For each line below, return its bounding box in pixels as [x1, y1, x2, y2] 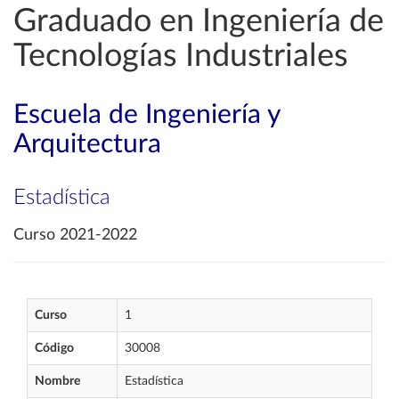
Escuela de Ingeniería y [13, 102, 280, 128]
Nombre [35, 375, 80, 387]
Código [35, 342, 74, 354]
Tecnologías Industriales [13, 40, 348, 72]
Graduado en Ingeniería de [13, 5, 384, 37]
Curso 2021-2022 [13, 227, 137, 243]
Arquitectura [13, 131, 161, 158]
